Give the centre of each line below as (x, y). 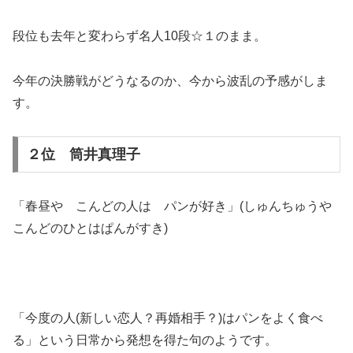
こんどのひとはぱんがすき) (90, 229)
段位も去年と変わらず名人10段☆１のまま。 (139, 35)
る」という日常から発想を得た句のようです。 (145, 340)
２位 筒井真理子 (83, 155)
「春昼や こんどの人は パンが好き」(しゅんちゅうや (172, 206)
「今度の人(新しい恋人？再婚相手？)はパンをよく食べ (168, 318)
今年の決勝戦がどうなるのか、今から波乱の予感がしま (170, 80)
